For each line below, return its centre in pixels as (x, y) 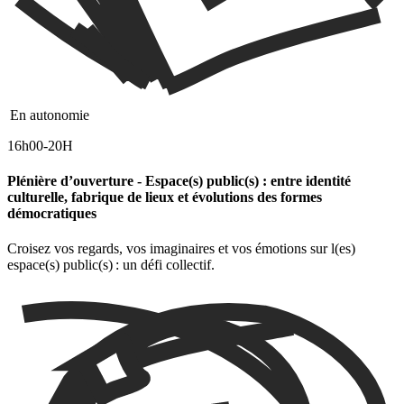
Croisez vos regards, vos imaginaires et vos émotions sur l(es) (181, 249)
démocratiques (52, 213)
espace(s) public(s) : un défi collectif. (111, 265)
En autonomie (48, 115)
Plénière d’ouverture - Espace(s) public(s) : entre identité (179, 180)
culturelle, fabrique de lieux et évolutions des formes (165, 197)
